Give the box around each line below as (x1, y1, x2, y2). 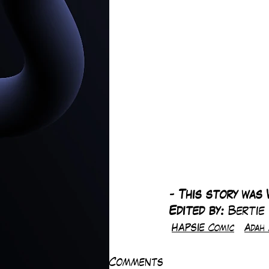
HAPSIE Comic (172, 225, 234, 234)
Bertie (228, 207, 265, 217)
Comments (109, 258, 163, 268)
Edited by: (169, 207, 228, 217)
